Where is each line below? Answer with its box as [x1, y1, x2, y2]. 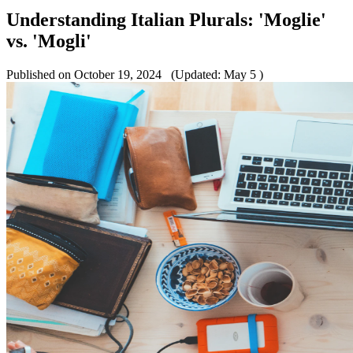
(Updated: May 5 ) [165, 67, 263, 81]
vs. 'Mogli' [6, 30, 91, 51]
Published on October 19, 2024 [6, 67, 165, 81]
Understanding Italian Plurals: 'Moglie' [6, 9, 326, 30]
